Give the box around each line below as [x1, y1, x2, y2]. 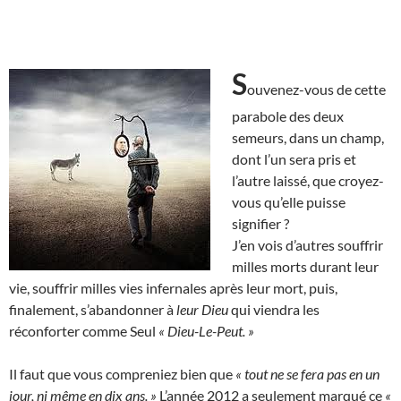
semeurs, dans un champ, [232, 128, 384, 146]
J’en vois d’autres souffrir [232, 235, 383, 253]
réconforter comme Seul [9, 321, 158, 339]
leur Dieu [176, 300, 228, 318]
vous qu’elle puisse [232, 192, 346, 210]
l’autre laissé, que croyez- [232, 171, 384, 189]
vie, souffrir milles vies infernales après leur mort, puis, [9, 278, 337, 296]
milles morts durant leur [232, 257, 379, 275]
